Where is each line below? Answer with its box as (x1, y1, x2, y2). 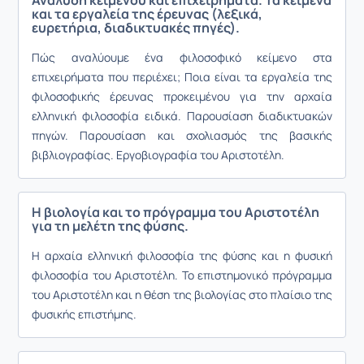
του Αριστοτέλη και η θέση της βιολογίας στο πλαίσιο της (32, 287, 332, 302)
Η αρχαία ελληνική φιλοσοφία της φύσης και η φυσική (32, 248, 332, 263)
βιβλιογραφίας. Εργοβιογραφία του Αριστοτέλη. (32, 147, 284, 162)
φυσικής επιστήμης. (32, 306, 136, 322)
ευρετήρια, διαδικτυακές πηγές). (32, 19, 240, 37)
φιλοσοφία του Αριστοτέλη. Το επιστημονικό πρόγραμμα (32, 267, 332, 283)
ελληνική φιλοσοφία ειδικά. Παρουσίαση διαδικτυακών (32, 108, 332, 123)
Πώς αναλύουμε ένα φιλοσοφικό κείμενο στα (32, 50, 332, 65)
